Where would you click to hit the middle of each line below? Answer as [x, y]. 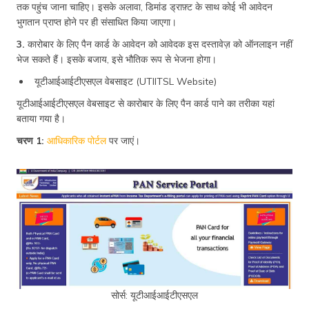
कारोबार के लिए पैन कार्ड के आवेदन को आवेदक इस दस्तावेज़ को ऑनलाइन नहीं [160, 44]
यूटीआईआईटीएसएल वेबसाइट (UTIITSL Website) [126, 81]
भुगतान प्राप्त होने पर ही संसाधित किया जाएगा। [97, 22]
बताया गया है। [41, 118]
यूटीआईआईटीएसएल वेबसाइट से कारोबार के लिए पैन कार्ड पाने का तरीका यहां [146, 103]
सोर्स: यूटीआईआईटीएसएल [154, 296]
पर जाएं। [123, 140]
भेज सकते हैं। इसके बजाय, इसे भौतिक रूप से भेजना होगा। [117, 59]
